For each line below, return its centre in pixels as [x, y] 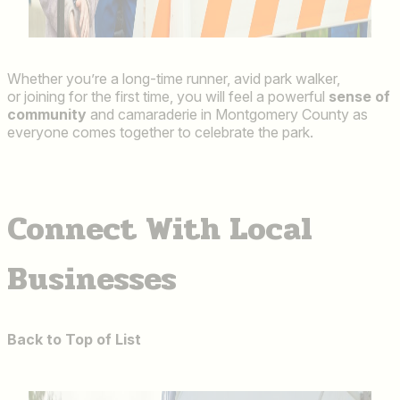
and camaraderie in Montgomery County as [227, 115]
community [47, 115]
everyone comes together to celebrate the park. [162, 133]
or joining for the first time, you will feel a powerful [168, 97]
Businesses [92, 279]
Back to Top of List [74, 339]
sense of [359, 97]
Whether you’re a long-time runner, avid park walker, [174, 79]
